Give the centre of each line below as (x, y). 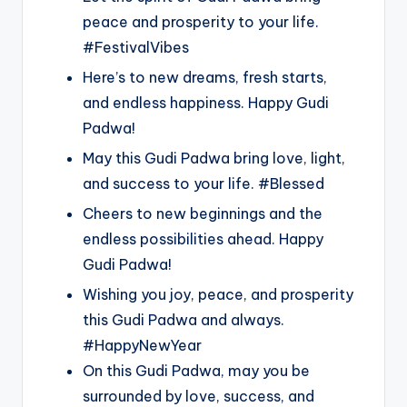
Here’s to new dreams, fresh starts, (205, 77)
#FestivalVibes (136, 47)
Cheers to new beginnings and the (203, 213)
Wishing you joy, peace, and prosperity (218, 294)
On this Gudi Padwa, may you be (196, 370)
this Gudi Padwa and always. (184, 319)
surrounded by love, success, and (199, 396)
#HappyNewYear (142, 345)
